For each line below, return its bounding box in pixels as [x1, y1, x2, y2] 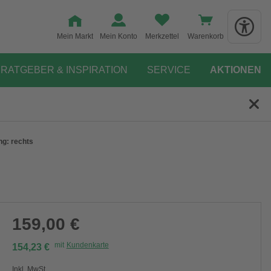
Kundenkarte [66, 241, 109, 249]
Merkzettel [145, 32, 179, 41]
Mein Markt [57, 32, 93, 41]
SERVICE [147, 65, 191, 75]
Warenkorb [188, 32, 224, 41]
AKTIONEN [210, 65, 261, 75]
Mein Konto [100, 32, 137, 41]
